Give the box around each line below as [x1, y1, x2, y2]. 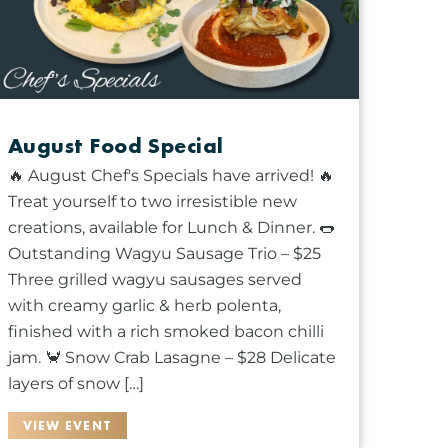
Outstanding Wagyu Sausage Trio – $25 [7, 244, 321, 264]
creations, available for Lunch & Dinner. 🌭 [7, 218, 335, 238]
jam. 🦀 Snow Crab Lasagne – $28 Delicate [7, 348, 336, 368]
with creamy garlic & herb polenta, [7, 296, 281, 316]
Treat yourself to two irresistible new [7, 192, 297, 212]
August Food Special [7, 132, 224, 160]
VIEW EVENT [22, 417, 113, 435]
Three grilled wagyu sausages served [7, 270, 302, 290]
